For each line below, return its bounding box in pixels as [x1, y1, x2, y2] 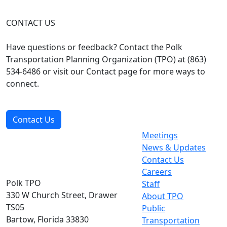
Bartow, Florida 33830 [6, 214, 89, 225]
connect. [6, 78, 39, 89]
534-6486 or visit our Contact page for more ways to [6, 66, 205, 77]
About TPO [142, 191, 183, 202]
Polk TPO [6, 177, 41, 188]
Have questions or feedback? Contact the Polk [6, 42, 182, 53]
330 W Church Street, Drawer [6, 190, 118, 201]
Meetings [142, 130, 178, 141]
